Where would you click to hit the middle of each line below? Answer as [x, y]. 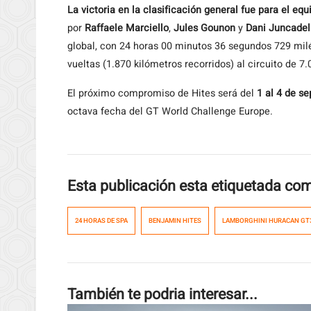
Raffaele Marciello [127, 28]
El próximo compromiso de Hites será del [162, 93]
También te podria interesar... [162, 294]
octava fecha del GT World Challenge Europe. [170, 111]
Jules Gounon [204, 28]
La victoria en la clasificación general [153, 10]
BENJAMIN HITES [175, 221]
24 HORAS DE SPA [101, 221]
